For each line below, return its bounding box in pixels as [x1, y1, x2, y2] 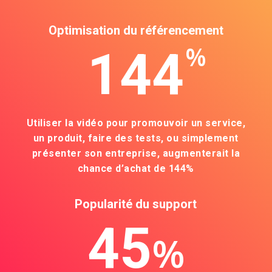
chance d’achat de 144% [77, 162, 194, 174]
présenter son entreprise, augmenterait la [32, 147, 240, 159]
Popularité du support [75, 196, 197, 211]
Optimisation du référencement [48, 23, 223, 38]
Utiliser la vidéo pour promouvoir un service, [26, 117, 246, 129]
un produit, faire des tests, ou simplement [33, 132, 239, 144]
